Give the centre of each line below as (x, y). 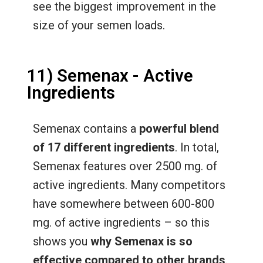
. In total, (197, 147)
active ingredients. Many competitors (129, 185)
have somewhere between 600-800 (123, 203)
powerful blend (177, 128)
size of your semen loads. (100, 25)
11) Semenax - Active (110, 75)
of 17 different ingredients (104, 147)
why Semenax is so (141, 241)
